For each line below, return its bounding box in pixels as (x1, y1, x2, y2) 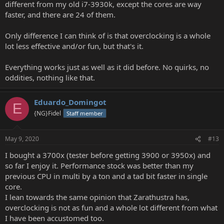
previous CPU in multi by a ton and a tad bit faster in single (5, 171, 207, 181)
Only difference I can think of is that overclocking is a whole (5, 30, 210, 40)
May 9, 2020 (5, 134, 39, 143)
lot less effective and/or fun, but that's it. (5, 40, 143, 51)
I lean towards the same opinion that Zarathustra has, (5, 192, 189, 202)
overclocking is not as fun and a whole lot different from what (5, 202, 217, 213)
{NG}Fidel (34, 108, 61, 117)
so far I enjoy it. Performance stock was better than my (5, 160, 193, 171)
